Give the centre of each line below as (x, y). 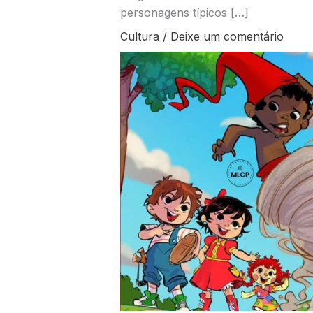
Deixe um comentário (227, 37)
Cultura (139, 37)
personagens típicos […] (184, 13)
